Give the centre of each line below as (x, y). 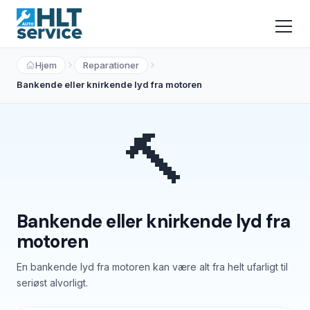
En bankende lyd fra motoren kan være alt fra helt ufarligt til (152, 267)
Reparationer (111, 65)
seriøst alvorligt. (52, 283)
